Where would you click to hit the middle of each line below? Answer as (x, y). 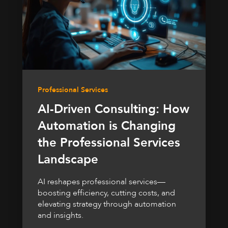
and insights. (61, 216)
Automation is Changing (107, 126)
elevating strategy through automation (107, 204)
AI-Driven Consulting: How (113, 109)
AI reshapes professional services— (102, 182)
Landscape (68, 160)
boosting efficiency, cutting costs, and (106, 193)
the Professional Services (109, 143)
